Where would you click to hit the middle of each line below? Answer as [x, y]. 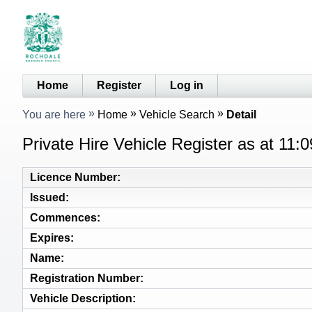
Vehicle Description [81, 298]
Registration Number [85, 278]
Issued [48, 197]
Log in [187, 85]
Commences [63, 217]
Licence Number [73, 177]
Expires [50, 237]
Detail [241, 114]
